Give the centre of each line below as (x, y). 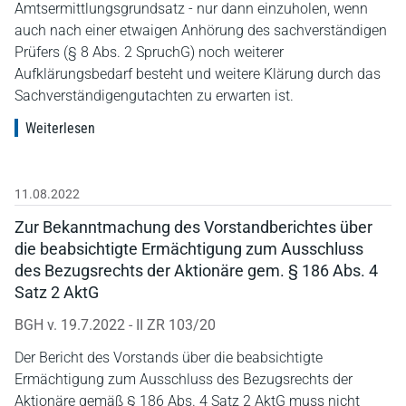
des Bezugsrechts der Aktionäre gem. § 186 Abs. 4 (196, 270)
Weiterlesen (60, 128)
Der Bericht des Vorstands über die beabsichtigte (169, 357)
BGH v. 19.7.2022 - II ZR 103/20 (115, 324)
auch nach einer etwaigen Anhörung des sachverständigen (201, 30)
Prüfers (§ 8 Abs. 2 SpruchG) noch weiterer (149, 52)
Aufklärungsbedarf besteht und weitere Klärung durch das (198, 73)
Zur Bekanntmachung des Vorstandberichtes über (193, 227)
